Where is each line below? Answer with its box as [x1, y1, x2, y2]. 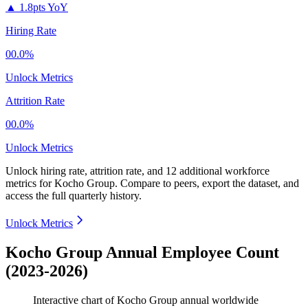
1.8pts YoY [19, 1, 68, 14]
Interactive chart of [33, 294, 117, 307]
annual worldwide [177, 294, 258, 307]
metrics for [5, 177, 54, 190]
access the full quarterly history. [5, 190, 142, 202]
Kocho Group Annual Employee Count [5, 243, 279, 262]
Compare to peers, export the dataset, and [120, 177, 299, 190]
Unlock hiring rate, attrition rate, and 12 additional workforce [5, 165, 269, 177]
